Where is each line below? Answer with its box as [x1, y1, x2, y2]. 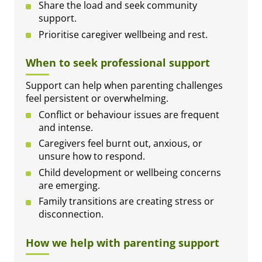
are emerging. [39, 178, 101, 192]
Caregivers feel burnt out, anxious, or [39, 137, 203, 150]
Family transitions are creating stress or [39, 195, 215, 208]
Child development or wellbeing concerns [39, 166, 222, 179]
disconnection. [39, 208, 104, 221]
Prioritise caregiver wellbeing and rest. [39, 27, 208, 41]
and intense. [39, 120, 94, 134]
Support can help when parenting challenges [26, 78, 223, 92]
